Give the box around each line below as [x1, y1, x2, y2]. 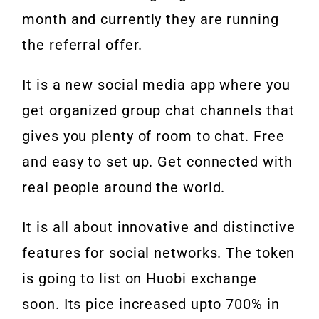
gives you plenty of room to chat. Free [22, 127, 285, 145]
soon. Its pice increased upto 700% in [22, 296, 280, 313]
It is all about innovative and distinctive [22, 219, 296, 236]
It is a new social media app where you [22, 76, 291, 94]
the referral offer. [22, 36, 143, 54]
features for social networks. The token [22, 244, 296, 262]
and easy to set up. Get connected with [22, 153, 293, 171]
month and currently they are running [22, 11, 279, 28]
